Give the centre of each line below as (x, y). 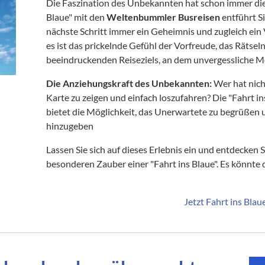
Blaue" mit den (77, 17)
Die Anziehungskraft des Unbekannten (128, 83)
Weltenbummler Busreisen (164, 17)
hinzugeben (70, 125)
